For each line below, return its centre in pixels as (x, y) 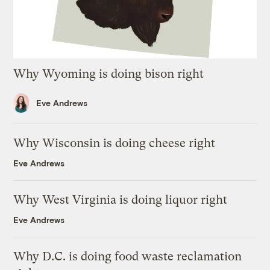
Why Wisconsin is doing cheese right (115, 143)
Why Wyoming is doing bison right (109, 74)
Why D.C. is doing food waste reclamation (128, 257)
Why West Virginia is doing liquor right (121, 200)
